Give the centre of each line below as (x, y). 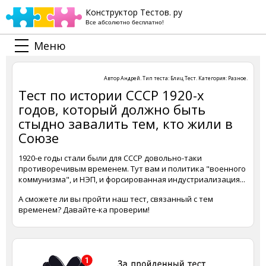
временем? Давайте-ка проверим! (84, 210)
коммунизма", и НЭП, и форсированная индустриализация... (132, 179)
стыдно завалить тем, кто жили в (126, 123)
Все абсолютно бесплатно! (125, 22)
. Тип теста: (155, 78)
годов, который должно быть (112, 109)
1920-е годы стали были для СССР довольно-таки (110, 158)
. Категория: (212, 78)
